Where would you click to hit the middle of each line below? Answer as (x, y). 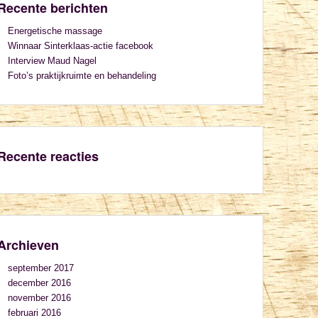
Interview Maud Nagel (52, 61)
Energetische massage (55, 31)
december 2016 (39, 283)
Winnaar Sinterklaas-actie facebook (81, 46)
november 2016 (39, 298)
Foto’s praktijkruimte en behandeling (82, 76)
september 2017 (41, 268)
